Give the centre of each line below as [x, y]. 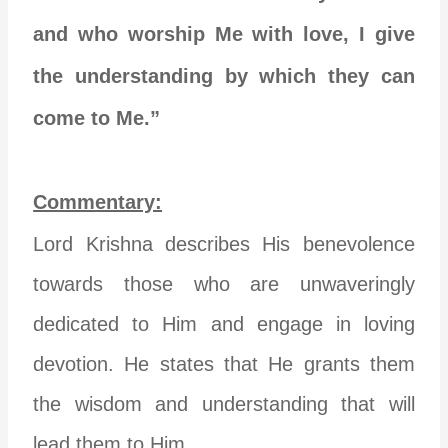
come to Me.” [97, 117]
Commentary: [98, 201]
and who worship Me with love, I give [224, 33]
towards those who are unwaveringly [224, 283]
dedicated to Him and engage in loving [224, 323]
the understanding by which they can [224, 75]
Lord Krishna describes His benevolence [224, 243]
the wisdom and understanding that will [224, 403]
